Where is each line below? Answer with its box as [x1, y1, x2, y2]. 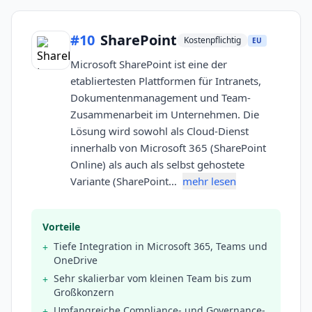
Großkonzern [54, 286, 114, 299]
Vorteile [42, 220, 80, 234]
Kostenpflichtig [184, 34, 241, 47]
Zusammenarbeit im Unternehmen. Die [70, 107, 259, 122]
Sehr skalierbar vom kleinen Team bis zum [54, 272, 251, 286]
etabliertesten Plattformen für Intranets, [70, 74, 261, 88]
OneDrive [54, 253, 97, 267]
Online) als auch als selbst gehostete [70, 157, 244, 172]
